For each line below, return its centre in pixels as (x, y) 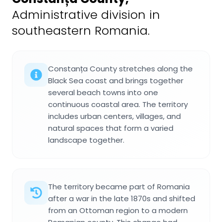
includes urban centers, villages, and (114, 116)
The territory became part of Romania (119, 186)
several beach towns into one (103, 92)
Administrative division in (86, 14)
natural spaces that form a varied (111, 128)
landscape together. (86, 140)
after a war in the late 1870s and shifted (122, 198)
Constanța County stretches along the (120, 68)
